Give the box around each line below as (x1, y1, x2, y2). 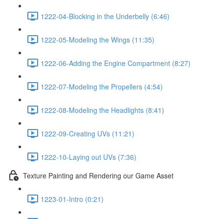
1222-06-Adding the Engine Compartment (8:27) (41, 58, 191, 68)
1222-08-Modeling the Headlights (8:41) (41, 105, 164, 115)
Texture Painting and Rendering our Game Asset (23, 170, 174, 180)
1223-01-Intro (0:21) (41, 194, 104, 204)
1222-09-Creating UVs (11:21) (41, 128, 134, 138)
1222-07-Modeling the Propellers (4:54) (41, 81, 163, 91)
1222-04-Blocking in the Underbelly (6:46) (41, 11, 170, 21)
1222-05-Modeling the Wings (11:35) (41, 34, 154, 44)
